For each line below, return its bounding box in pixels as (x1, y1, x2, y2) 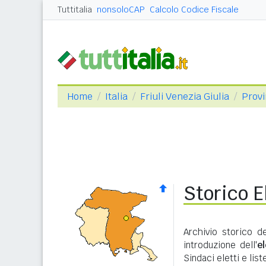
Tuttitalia (58, 4, 92, 15)
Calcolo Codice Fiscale (150, 4, 239, 15)
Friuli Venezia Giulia (140, 90, 229, 103)
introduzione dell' (183, 239, 257, 251)
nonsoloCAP (97, 4, 145, 15)
